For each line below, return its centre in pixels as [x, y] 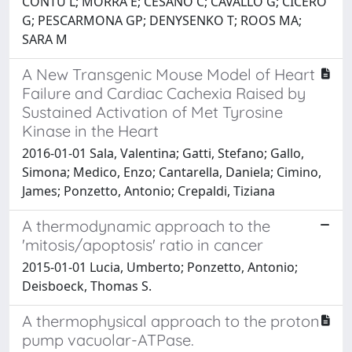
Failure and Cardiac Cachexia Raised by [164, 93]
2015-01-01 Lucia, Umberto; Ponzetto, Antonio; [160, 267]
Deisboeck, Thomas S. [87, 286]
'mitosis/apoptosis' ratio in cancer [143, 244]
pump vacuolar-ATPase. [108, 339]
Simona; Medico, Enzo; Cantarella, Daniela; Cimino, [172, 172]
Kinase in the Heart [90, 130]
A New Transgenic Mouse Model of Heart [169, 74]
